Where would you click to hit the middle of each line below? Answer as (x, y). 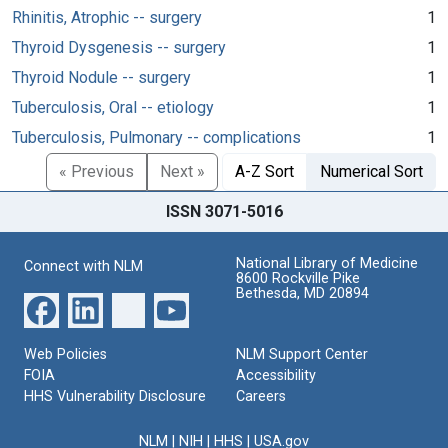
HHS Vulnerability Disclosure (115, 396)
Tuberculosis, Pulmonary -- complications (156, 137)
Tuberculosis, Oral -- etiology (113, 107)
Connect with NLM (83, 266)
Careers (261, 396)
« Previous (96, 171)
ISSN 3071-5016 (224, 211)
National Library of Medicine (327, 263)
